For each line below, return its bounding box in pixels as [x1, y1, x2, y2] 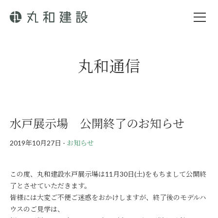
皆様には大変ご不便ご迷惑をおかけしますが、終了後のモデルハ [10, 193, 206, 201]
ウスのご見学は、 [10, 204, 64, 213]
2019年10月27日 [10, 138, 61, 147]
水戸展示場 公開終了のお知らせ [10, 116, 184, 130]
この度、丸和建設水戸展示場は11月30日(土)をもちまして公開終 [10, 169, 206, 178]
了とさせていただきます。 [10, 181, 91, 190]
